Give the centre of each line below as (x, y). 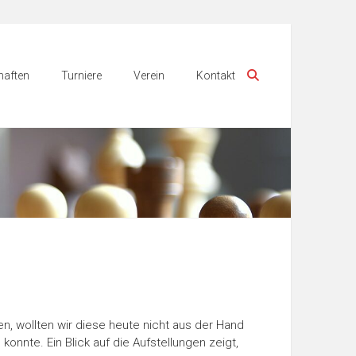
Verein (149, 75)
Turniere (81, 75)
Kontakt (216, 75)
